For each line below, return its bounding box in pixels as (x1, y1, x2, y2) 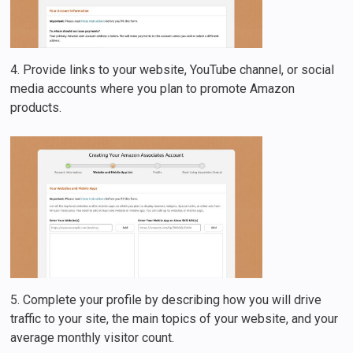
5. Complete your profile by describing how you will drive (10, 292, 322, 308)
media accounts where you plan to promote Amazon (10, 81, 295, 97)
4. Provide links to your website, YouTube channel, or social (10, 62, 335, 78)
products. (10, 100, 62, 116)
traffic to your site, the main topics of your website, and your (10, 311, 339, 327)
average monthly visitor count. (10, 330, 175, 346)
